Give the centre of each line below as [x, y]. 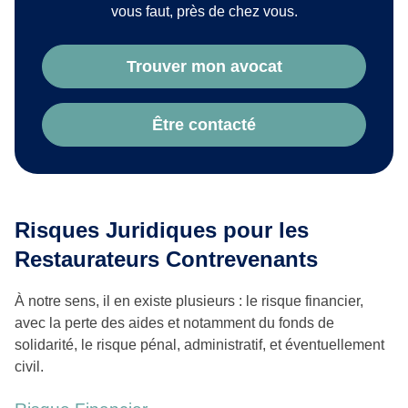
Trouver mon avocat [204, 67]
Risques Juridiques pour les [162, 230]
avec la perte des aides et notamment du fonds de [174, 323]
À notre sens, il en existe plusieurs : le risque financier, [189, 301]
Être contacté [204, 125]
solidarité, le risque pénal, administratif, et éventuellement [199, 345]
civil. [29, 367]
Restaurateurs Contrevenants [166, 260]
